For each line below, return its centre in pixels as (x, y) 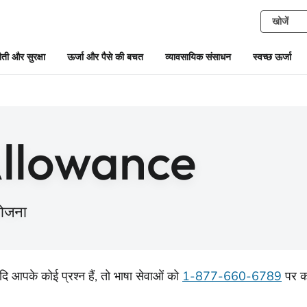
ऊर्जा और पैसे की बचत (105, 57)
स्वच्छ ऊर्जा (272, 57)
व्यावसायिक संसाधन (198, 57)
